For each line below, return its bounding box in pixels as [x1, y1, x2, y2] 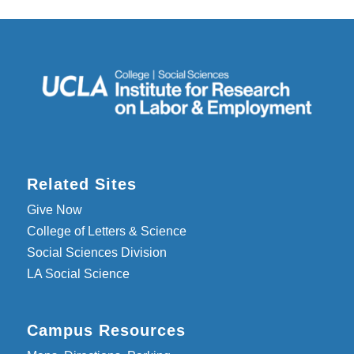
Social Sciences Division [26, 245, 167, 259]
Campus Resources [26, 321, 186, 339]
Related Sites [26, 175, 137, 193]
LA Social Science [26, 266, 130, 281]
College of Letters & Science [26, 224, 186, 238]
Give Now [26, 202, 82, 217]
